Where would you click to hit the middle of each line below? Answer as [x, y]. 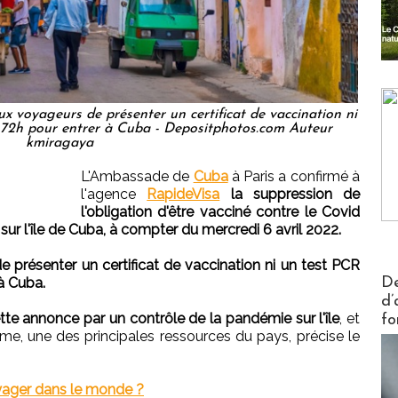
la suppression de [295, 194]
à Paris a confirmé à [294, 176]
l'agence [114, 194]
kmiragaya [60, 143]
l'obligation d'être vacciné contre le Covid [220, 211]
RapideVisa [183, 194]
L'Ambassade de [137, 176]
